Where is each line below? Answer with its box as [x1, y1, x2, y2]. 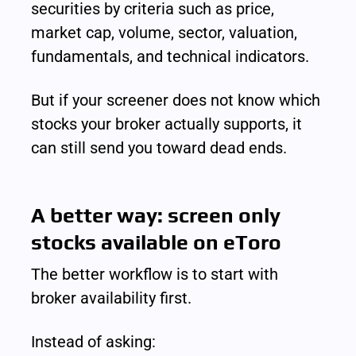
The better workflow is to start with [31, 265, 279, 284]
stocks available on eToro [31, 230, 282, 254]
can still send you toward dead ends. [31, 137, 288, 157]
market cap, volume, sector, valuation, [31, 22, 298, 42]
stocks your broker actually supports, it [31, 114, 303, 133]
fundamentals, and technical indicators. [31, 46, 310, 66]
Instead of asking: [31, 332, 157, 351]
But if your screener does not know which [31, 90, 321, 110]
